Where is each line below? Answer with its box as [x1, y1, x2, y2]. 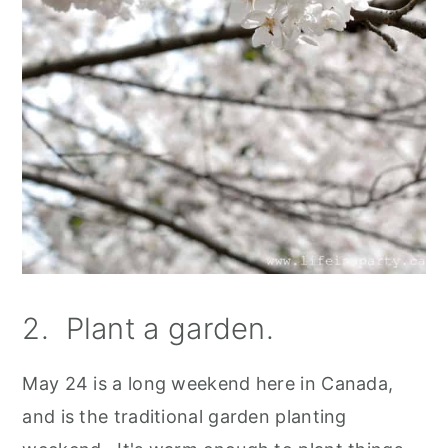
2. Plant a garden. [22, 310, 275, 346]
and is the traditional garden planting [22, 405, 347, 427]
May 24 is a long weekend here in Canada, [22, 372, 394, 394]
